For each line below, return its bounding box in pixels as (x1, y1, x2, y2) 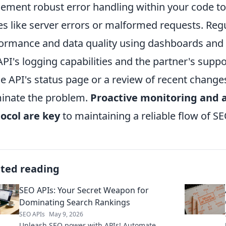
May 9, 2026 (49, 210, 83, 219)
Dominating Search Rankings (19, 197, 130, 208)
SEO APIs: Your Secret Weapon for (19, 185, 149, 196)
